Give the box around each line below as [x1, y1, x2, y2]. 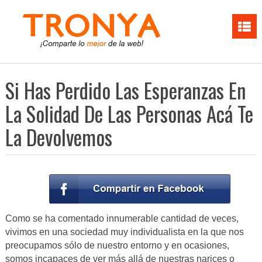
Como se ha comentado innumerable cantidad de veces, [5, 213, 239, 224]
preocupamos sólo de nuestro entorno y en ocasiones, [5, 240, 229, 251]
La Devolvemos [5, 122, 112, 152]
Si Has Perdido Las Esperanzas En [5, 75, 246, 105]
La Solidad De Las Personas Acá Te [5, 98, 253, 129]
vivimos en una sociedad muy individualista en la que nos [5, 227, 244, 237]
